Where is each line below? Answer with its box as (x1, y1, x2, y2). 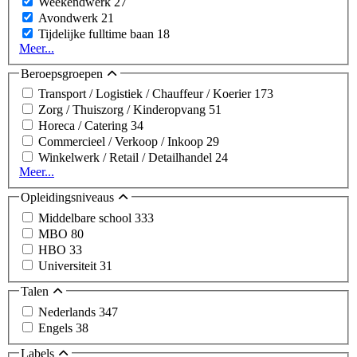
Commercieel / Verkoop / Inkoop (38, 135, 206, 149)
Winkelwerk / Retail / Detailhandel (38, 151, 215, 165)
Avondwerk (38, 10, 101, 25)
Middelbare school (38, 211, 135, 225)
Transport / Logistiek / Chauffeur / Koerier (38, 87, 254, 101)
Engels (38, 320, 76, 335)
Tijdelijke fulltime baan (38, 26, 157, 41)
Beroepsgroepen (21, 66, 106, 80)
